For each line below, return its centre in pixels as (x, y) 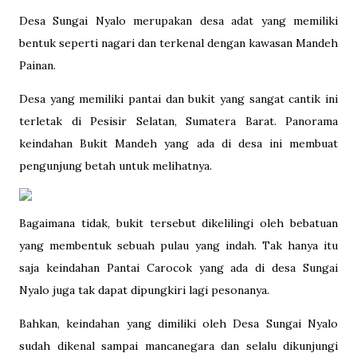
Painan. (37, 66)
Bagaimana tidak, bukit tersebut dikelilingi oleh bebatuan (178, 224)
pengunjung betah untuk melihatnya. (116, 166)
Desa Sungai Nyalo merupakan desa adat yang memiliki (178, 21)
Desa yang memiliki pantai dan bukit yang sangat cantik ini (178, 99)
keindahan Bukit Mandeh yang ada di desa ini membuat (178, 144)
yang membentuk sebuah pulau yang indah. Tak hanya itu (178, 246)
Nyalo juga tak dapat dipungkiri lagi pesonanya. (144, 290)
